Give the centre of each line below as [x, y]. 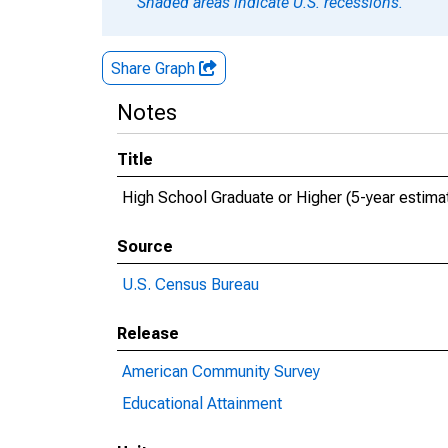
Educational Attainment [202, 403]
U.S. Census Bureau [190, 284]
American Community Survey [221, 371]
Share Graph [155, 68]
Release [148, 333]
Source [145, 246]
